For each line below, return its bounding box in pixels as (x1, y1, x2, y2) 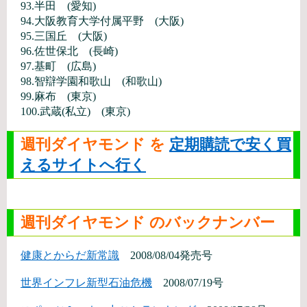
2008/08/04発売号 (119, 249, 212, 261)
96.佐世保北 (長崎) (21, 45, 118, 57)
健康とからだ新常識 (21, 249, 119, 261)
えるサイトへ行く (21, 156, 146, 173)
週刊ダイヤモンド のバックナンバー (21, 214, 275, 231)
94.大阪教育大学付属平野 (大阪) (21, 15, 184, 27)
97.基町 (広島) (21, 60, 96, 72)
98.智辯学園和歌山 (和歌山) (21, 75, 162, 87)
